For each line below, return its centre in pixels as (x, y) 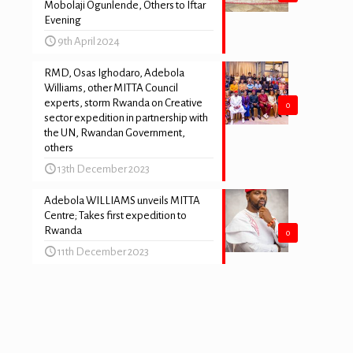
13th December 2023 (104, 169)
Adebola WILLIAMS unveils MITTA (122, 201)
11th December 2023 (103, 252)
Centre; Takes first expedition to (115, 216)
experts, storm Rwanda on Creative (123, 103)
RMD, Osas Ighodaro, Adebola (114, 73)
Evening (63, 20)
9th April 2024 (89, 41)
